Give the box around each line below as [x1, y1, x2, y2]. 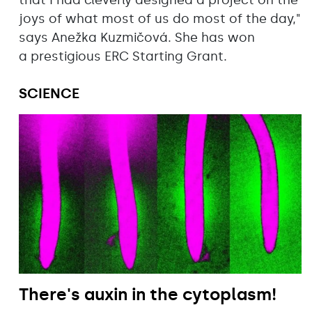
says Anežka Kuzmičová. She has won [19, 30, 255, 46]
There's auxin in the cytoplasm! [19, 283, 276, 304]
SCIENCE [19, 85, 79, 102]
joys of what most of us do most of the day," [19, 11, 301, 27]
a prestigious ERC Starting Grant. [19, 49, 227, 65]
